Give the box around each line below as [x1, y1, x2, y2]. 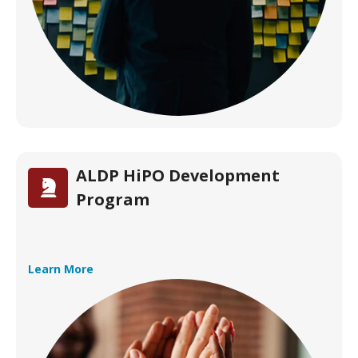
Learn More [28, 261, 93, 276]
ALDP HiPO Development [76, 165, 280, 186]
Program [76, 189, 149, 210]
